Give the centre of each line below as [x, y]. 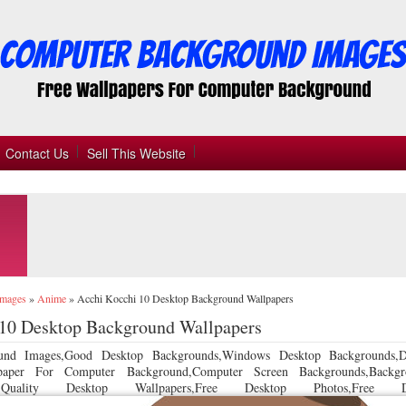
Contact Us [37, 153]
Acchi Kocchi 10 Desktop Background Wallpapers [185, 298]
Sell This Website [136, 153]
